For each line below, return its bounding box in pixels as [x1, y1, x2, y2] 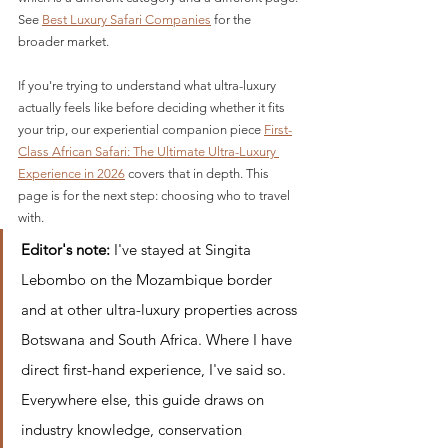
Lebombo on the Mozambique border [21, 270, 276, 290]
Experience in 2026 [18, 166, 125, 182]
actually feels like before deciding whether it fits [18, 100, 288, 116]
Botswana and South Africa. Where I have [21, 330, 296, 350]
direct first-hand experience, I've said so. [21, 360, 290, 380]
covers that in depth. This [125, 166, 272, 182]
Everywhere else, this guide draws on [21, 390, 268, 410]
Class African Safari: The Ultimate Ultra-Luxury [18, 144, 279, 160]
